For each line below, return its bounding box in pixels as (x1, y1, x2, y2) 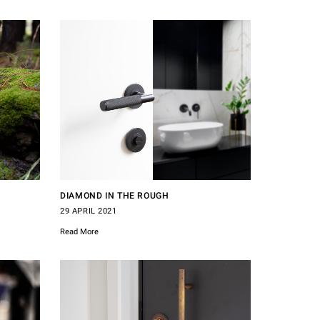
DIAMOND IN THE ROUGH (60, 190, 169, 201)
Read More (60, 226, 99, 236)
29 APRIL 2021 (60, 206, 117, 216)
